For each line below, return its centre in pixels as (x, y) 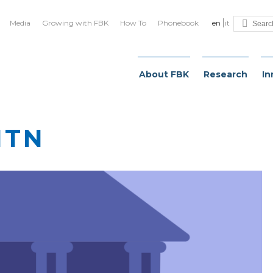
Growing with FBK (75, 23)
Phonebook (178, 23)
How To (133, 23)
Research (225, 74)
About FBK (164, 74)
